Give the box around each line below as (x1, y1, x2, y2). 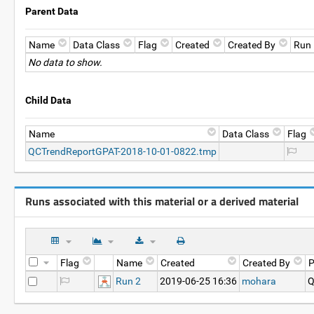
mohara (242, 275, 276, 287)
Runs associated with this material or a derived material (25, 193, 299, 210)
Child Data (25, 95, 71, 106)
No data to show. (28, 57, 102, 68)
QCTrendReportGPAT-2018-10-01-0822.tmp (28, 146, 217, 157)
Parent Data (25, 6, 78, 17)
